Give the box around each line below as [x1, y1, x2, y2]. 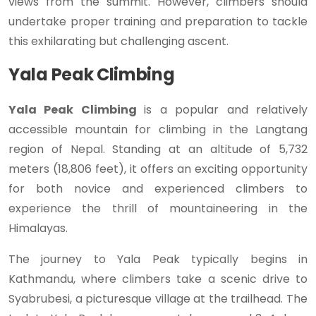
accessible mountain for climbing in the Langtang [8, 121, 308, 138]
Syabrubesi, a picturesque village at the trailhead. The [8, 291, 308, 308]
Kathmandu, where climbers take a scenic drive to [8, 271, 308, 288]
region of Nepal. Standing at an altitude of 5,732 [8, 141, 308, 158]
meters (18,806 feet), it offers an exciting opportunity [8, 161, 308, 178]
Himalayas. [8, 220, 68, 237]
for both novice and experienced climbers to [8, 181, 308, 197]
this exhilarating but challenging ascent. [8, 33, 229, 50]
